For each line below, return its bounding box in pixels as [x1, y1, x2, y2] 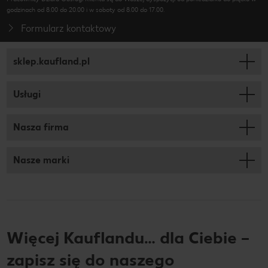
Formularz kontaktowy [21, 22, 117, 34]
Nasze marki [13, 154, 69, 166]
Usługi [13, 88, 41, 100]
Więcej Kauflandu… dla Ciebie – [7, 227, 249, 248]
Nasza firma [13, 121, 69, 133]
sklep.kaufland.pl [13, 55, 90, 67]
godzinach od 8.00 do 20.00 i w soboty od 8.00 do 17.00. [7, 5, 165, 14]
